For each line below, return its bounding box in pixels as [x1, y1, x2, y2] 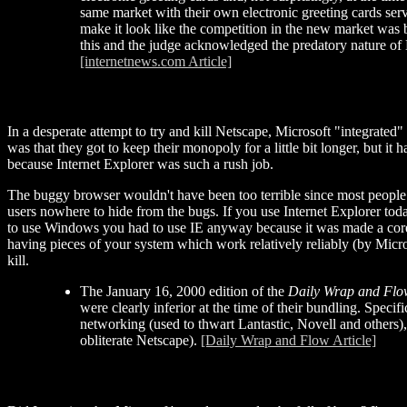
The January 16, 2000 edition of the [80, 283, 288, 300]
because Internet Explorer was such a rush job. [7, 156, 273, 173]
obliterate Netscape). [80, 333, 201, 349]
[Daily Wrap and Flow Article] [201, 333, 376, 349]
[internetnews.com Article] [80, 53, 232, 69]
